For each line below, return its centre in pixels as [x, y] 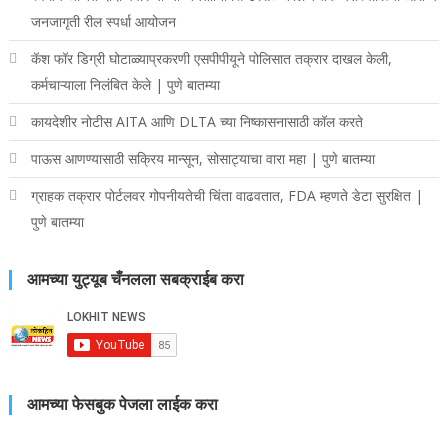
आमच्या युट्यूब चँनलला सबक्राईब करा [135, 279]
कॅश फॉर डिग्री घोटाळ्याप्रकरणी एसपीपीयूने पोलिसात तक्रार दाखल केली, [211, 58]
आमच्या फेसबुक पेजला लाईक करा [122, 404]
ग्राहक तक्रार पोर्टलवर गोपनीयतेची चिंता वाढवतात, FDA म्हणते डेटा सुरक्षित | [226, 195]
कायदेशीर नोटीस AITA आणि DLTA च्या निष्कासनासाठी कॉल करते [196, 121]
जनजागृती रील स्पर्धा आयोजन [103, 21]
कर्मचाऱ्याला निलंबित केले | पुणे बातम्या [125, 84]
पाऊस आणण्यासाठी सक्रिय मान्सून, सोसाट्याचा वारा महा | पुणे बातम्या [202, 158]
